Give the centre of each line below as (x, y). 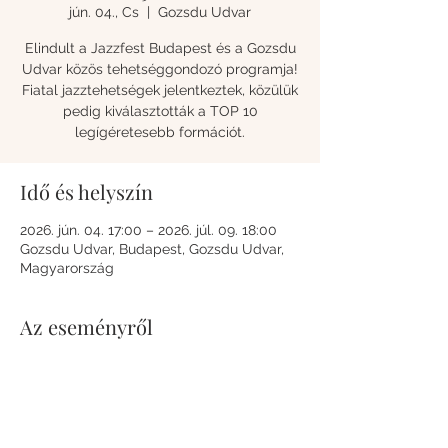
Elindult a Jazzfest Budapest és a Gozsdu (160, 48)
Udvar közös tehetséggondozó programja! (160, 69)
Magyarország (67, 268)
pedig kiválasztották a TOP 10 (160, 111)
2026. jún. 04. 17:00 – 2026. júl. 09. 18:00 (148, 230)
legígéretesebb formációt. (160, 132)
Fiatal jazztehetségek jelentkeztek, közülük (160, 90)
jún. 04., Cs (104, 12)
